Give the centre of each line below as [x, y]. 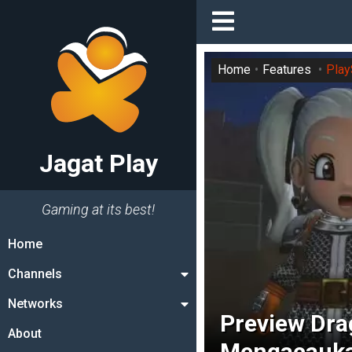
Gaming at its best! [98, 209]
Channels [35, 274]
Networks [35, 304]
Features [287, 70]
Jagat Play [98, 163]
